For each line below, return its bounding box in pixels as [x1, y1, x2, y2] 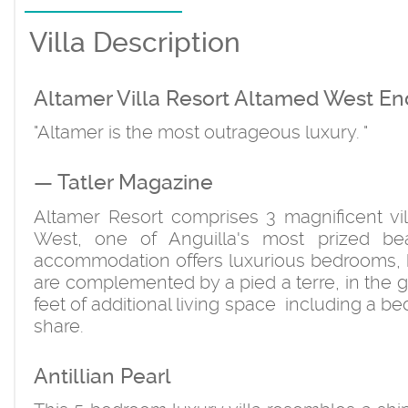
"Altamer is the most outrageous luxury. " [34, 121, 368, 144]
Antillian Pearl [34, 363, 171, 389]
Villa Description [29, 25, 240, 58]
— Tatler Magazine [34, 170, 213, 196]
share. [34, 314, 84, 337]
